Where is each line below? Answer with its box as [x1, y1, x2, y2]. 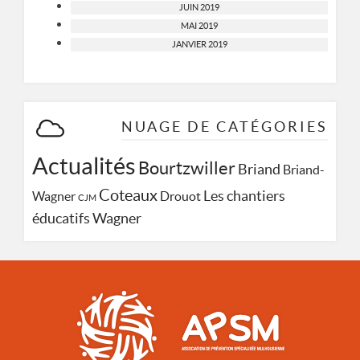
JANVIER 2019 [171, 39, 227, 49]
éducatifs [32, 210, 90, 227]
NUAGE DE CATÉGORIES [121, 117, 328, 135]
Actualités [32, 152, 136, 179]
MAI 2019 [181, 20, 218, 31]
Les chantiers [203, 187, 285, 204]
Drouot [160, 188, 201, 203]
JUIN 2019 [179, 2, 219, 12]
